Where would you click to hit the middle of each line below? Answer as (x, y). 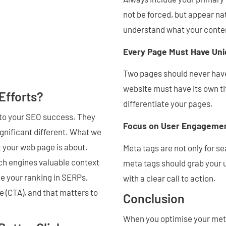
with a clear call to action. (170, 178)
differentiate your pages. (168, 104)
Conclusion (154, 198)
